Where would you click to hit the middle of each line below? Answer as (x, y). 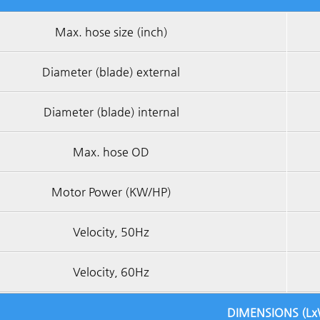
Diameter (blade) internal (111, 112)
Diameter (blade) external (111, 72)
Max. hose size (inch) (111, 32)
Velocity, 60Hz (111, 272)
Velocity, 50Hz (111, 232)
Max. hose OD (111, 152)
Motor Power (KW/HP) (111, 192)
